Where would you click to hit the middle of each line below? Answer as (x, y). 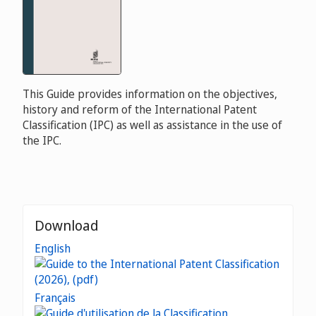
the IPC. (42, 141)
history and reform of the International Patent (140, 110)
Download (67, 226)
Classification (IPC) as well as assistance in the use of (152, 125)
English (53, 249)
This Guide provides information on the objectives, (150, 94)
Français (55, 298)
